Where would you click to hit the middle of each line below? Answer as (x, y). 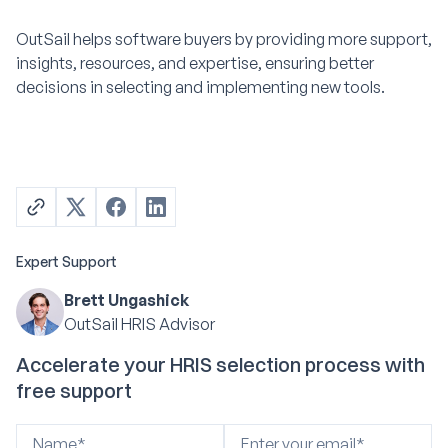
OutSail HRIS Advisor (139, 323)
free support (74, 390)
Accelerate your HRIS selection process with (220, 364)
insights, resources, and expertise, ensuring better (195, 62)
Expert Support (66, 261)
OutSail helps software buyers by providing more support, (224, 38)
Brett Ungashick (126, 299)
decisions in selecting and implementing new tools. (200, 86)
